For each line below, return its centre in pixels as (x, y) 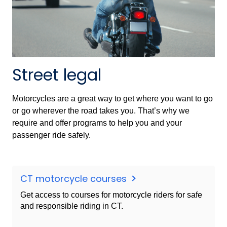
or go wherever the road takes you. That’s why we (101, 110)
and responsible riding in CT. (72, 206)
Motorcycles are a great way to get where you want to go (112, 98)
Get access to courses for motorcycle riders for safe (111, 195)
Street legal (57, 74)
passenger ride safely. (51, 135)
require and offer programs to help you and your (97, 123)
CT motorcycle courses (75, 178)
